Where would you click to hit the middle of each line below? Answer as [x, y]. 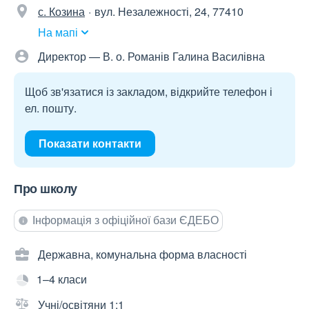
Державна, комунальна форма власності [142, 255]
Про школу [46, 189]
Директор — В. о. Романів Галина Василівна [151, 57]
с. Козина [61, 12]
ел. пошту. [51, 108]
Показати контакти [90, 143]
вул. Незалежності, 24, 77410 [169, 12]
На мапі [58, 32]
